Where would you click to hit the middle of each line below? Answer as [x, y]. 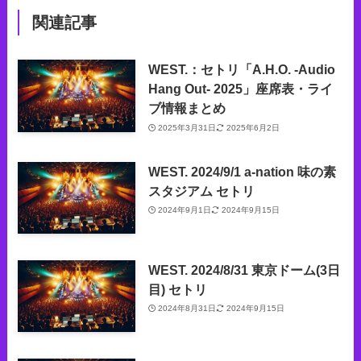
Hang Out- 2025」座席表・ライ [240, 89]
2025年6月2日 [253, 127]
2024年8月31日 [187, 309]
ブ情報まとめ [187, 108]
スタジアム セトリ [201, 191]
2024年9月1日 [185, 210]
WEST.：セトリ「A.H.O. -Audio [241, 69]
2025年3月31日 [187, 127]
